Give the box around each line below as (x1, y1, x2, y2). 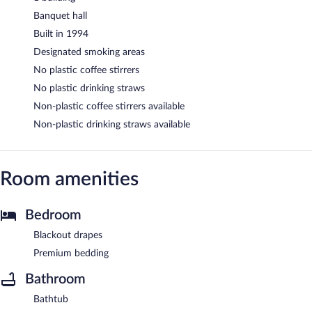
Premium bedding (33, 248, 109, 258)
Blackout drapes (33, 230, 102, 240)
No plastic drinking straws (33, 83, 145, 93)
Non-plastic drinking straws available (33, 119, 190, 130)
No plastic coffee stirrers (33, 65, 139, 75)
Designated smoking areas (33, 47, 145, 57)
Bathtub (33, 294, 68, 304)
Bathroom (25, 272, 86, 286)
